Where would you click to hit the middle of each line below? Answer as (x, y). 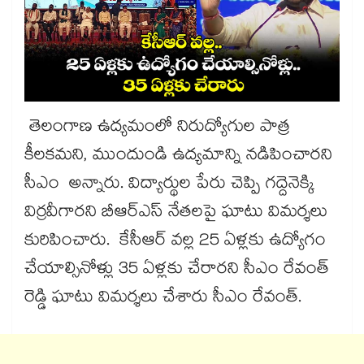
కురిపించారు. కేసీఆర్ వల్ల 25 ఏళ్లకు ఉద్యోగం (175, 243)
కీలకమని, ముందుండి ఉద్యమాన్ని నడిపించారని (178, 157)
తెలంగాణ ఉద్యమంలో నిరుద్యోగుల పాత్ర (157, 129)
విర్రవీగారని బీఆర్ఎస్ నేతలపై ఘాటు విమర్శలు (176, 214)
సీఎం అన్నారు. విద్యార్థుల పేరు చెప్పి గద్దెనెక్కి (169, 186)
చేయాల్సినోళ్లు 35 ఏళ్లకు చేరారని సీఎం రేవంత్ (177, 271)
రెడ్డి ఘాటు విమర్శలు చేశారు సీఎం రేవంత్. (165, 299)
